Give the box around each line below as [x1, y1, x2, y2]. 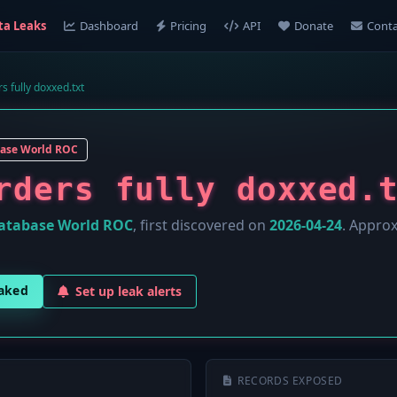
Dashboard [79, 18, 138, 34]
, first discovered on [133, 215, 269, 235]
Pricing [169, 18, 206, 34]
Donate [293, 18, 333, 34]
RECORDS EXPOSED [237, 373, 343, 388]
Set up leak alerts [75, 283, 183, 300]
